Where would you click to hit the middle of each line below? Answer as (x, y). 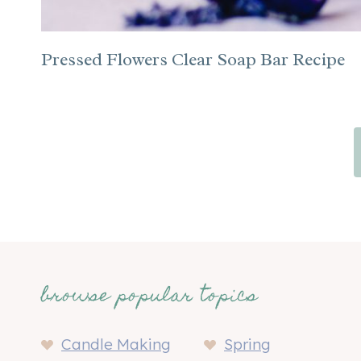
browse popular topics (149, 297)
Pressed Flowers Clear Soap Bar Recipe (193, 60)
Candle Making (116, 344)
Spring (247, 344)
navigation (107, 191)
